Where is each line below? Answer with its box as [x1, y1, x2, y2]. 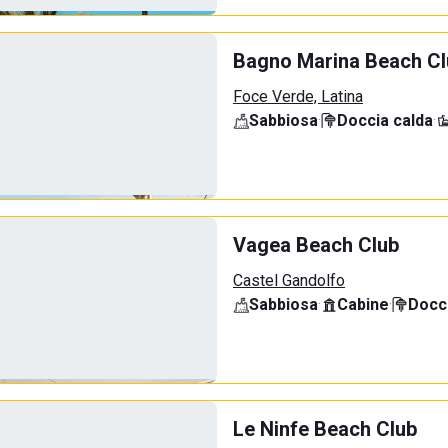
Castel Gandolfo [233, 271, 345, 290]
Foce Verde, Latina [233, 87, 363, 106]
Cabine [337, 295, 389, 314]
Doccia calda [337, 111, 433, 130]
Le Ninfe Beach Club [233, 417, 417, 441]
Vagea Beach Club [233, 233, 399, 257]
